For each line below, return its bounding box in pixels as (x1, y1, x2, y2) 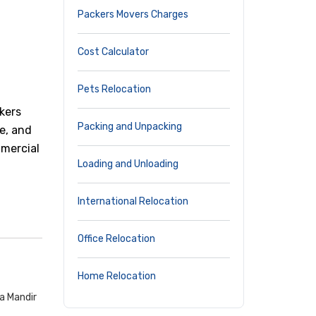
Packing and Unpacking (78, 121, 182, 133)
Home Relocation (78, 270, 156, 282)
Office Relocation (78, 233, 155, 245)
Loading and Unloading (78, 158, 178, 170)
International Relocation (78, 195, 188, 207)
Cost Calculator (78, 46, 149, 58)
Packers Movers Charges (78, 8, 188, 20)
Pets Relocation (78, 83, 151, 95)
